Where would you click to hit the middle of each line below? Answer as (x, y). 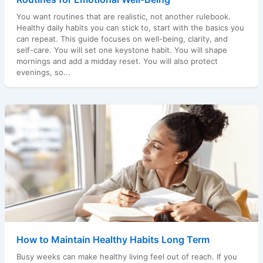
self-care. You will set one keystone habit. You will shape (122, 50)
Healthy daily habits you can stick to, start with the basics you (130, 27)
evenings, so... (43, 72)
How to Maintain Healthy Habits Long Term (113, 239)
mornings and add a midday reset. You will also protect (117, 61)
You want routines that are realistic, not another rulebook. (123, 16)
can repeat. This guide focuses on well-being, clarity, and (122, 38)
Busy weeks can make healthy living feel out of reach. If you (127, 256)
